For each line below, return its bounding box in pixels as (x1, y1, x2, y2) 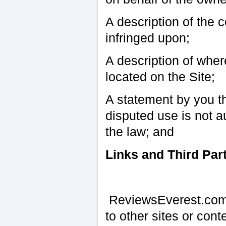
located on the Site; (105, 70, 215, 84)
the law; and (105, 125, 174, 139)
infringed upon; (105, 31, 190, 45)
